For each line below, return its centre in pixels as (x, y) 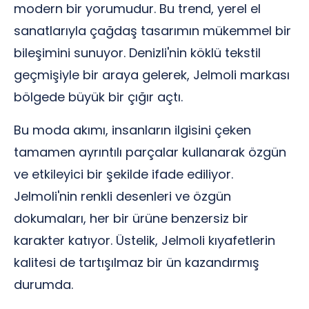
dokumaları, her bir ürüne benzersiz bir (131, 218)
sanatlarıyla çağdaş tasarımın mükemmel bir (152, 31)
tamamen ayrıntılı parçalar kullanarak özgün (150, 152)
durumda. (43, 285)
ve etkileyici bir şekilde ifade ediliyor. (123, 174)
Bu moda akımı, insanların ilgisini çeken (132, 130)
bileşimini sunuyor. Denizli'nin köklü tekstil (137, 53)
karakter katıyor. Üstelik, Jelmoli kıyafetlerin (144, 240)
